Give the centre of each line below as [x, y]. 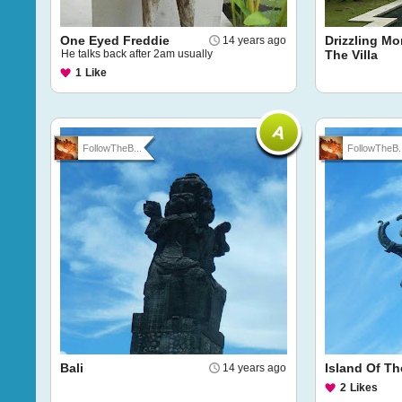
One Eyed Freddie [115, 40]
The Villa [351, 55]
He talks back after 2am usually [137, 54]
